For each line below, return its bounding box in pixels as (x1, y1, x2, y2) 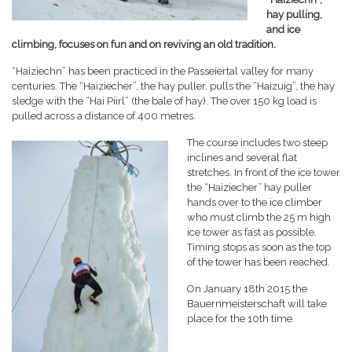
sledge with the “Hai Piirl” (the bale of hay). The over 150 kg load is (12, 94, 317, 107)
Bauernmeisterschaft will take (187, 297, 327, 310)
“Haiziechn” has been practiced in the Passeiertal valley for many (12, 64, 313, 77)
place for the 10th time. (187, 312, 295, 324)
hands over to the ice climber (187, 196, 322, 208)
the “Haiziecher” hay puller (187, 181, 312, 193)
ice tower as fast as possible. (187, 225, 317, 238)
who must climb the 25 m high (187, 211, 331, 223)
